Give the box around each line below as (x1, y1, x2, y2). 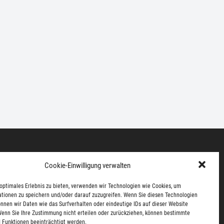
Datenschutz (29, 151, 73, 162)
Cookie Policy (148, 151, 196, 162)
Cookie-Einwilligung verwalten (44, 161, 130, 170)
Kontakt (97, 151, 124, 162)
